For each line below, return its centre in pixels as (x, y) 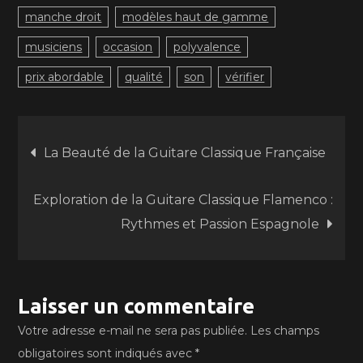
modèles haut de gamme (196, 17)
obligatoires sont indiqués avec (107, 353)
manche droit (64, 17)
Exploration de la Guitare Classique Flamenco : (183, 200)
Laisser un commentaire (137, 306)
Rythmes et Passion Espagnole (220, 224)
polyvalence (207, 47)
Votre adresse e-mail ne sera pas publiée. (133, 331)
